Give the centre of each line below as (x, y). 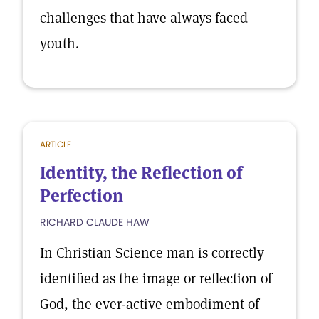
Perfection (82, 195)
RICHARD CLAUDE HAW (95, 222)
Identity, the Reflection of (141, 173)
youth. (59, 43)
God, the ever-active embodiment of (150, 304)
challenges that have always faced (144, 18)
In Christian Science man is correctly (152, 253)
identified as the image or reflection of (156, 278)
